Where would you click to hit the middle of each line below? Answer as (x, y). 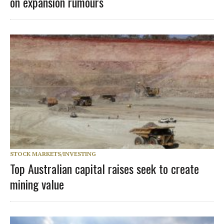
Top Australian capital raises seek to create (104, 169)
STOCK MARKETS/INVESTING (53, 154)
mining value (37, 184)
